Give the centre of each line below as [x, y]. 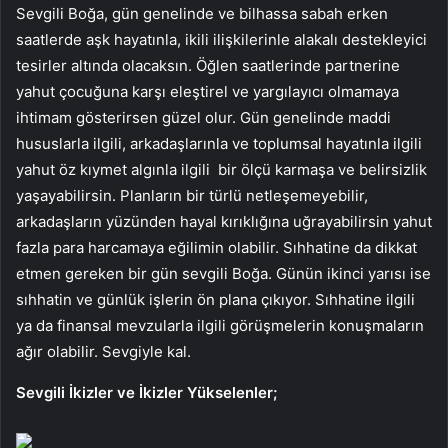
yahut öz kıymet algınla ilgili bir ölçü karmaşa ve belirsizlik [221, 170]
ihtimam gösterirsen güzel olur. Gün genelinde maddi [203, 118]
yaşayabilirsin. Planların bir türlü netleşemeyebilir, [192, 196]
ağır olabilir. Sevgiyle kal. [103, 352]
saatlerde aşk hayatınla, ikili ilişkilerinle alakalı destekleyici [221, 40]
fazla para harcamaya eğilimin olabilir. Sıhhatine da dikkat [216, 248]
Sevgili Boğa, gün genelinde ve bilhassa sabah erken [202, 14]
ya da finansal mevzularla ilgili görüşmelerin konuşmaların [220, 326]
